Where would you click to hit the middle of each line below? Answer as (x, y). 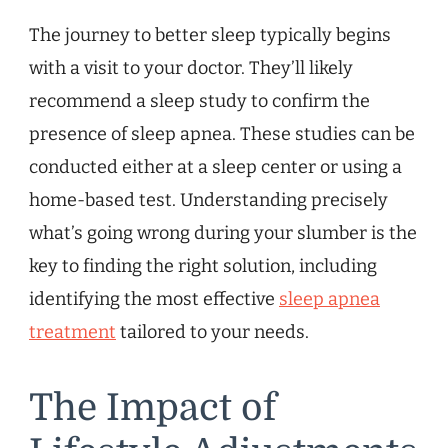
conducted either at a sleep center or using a (215, 167)
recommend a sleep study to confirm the (199, 101)
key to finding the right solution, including (203, 266)
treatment (72, 332)
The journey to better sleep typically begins (210, 35)
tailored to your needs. (212, 332)
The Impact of (152, 408)
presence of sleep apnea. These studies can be (222, 134)
